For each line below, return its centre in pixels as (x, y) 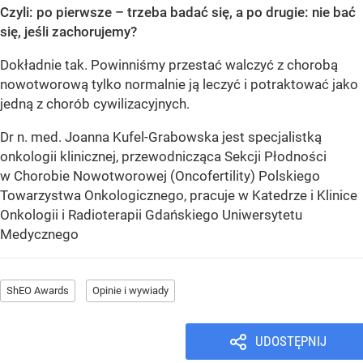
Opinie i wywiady (130, 290)
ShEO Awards (38, 290)
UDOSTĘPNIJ (290, 341)
